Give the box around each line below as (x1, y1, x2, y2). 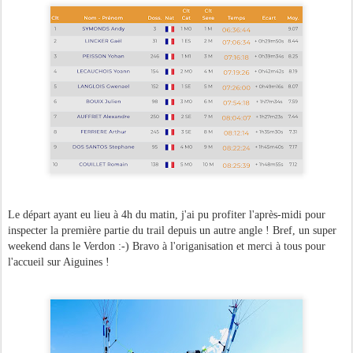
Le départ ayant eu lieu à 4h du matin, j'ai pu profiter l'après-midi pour (8, 209, 325, 221)
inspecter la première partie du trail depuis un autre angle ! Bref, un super (8, 225, 336, 236)
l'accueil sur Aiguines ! (8, 256, 110, 268)
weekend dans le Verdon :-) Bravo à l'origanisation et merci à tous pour (8, 240, 325, 252)
